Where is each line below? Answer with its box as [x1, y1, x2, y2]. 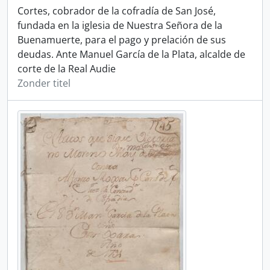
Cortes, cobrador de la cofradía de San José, [17, 4, 216, 17]
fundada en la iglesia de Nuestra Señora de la [17, 19, 222, 32]
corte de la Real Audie [17, 62, 116, 75]
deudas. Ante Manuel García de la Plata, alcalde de [17, 48, 245, 61]
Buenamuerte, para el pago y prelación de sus [17, 33, 226, 46]
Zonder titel [17, 77, 71, 90]
